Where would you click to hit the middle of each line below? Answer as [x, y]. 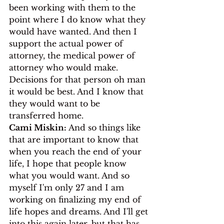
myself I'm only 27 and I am [68, 187]
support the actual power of [67, 43]
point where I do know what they [78, 19]
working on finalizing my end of [76, 199]
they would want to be [56, 103]
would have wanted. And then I [74, 31]
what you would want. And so [70, 175]
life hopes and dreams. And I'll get [80, 211]
